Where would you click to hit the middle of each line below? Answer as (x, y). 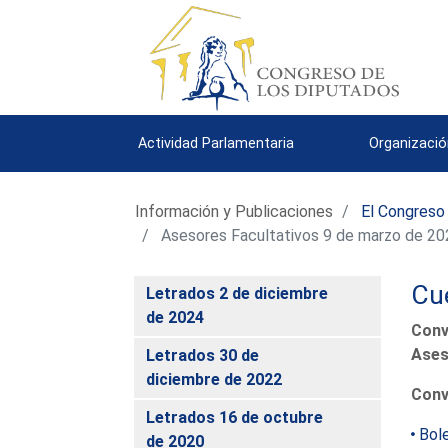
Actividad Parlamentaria (216, 143)
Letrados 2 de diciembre (237, 293)
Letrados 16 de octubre (235, 417)
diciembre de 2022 (214, 379)
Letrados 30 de (203, 355)
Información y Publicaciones (234, 211)
